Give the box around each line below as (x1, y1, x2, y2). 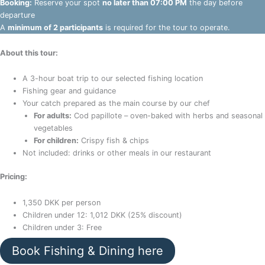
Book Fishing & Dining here (12, 243, 163, 258)
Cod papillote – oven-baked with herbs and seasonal (72, 111, 263, 121)
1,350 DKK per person (22, 198, 101, 207)
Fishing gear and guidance (22, 86, 117, 96)
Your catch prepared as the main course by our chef (22, 99, 211, 108)
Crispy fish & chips (79, 136, 150, 146)
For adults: (34, 111, 72, 121)
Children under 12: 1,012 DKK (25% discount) (22, 210, 183, 219)
